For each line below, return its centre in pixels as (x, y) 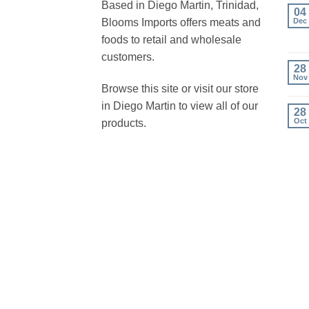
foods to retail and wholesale (171, 39)
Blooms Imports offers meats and (181, 22)
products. (124, 123)
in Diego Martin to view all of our (180, 106)
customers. (128, 57)
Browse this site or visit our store (180, 88)
